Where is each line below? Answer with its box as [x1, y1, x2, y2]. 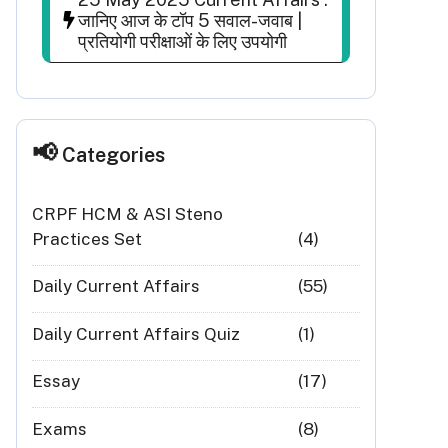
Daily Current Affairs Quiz [32, 323, 240, 344]
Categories [62, 142, 165, 167]
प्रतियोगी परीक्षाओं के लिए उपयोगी [78, 30, 287, 52]
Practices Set [32, 228, 142, 249]
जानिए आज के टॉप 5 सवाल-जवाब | [78, 9, 302, 31]
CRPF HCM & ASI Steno [32, 203, 223, 224]
